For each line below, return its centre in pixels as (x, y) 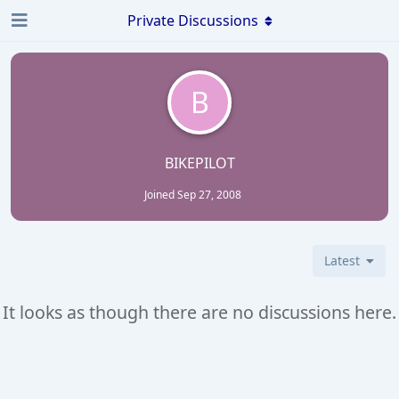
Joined (161, 195)
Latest (342, 261)
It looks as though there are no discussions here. (199, 313)
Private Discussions (192, 20)
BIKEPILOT (199, 163)
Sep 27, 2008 (209, 195)
